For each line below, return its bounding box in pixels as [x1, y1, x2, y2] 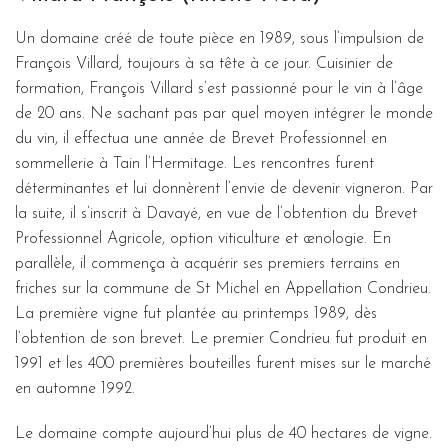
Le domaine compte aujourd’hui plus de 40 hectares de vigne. [15, 425, 432, 442]
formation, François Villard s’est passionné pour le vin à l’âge [15, 80, 423, 97]
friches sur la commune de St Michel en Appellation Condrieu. [15, 280, 431, 297]
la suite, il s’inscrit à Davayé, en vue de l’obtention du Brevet [15, 205, 417, 222]
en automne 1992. [15, 380, 135, 397]
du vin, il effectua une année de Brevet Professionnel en [15, 130, 387, 147]
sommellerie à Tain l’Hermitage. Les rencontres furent [15, 155, 374, 172]
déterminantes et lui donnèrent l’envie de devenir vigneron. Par [15, 180, 433, 197]
